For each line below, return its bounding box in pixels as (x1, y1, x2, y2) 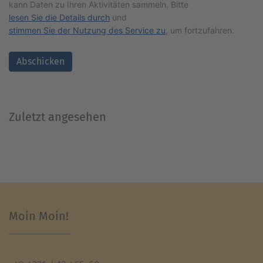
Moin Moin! (9, 209, 69, 224)
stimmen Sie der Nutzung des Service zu (9, 25, 166, 36)
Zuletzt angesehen (9, 110, 106, 124)
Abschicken (16, 56, 65, 68)
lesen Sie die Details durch (9, 12, 110, 23)
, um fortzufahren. (166, 25, 234, 36)
